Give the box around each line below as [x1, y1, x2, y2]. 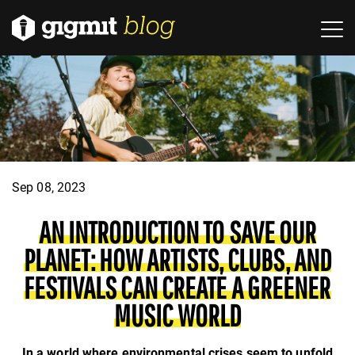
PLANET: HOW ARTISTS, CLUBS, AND [23, 242, 332, 278]
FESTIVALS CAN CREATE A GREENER [24, 270, 331, 306]
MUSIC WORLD [113, 298, 242, 334]
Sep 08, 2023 [12, 180, 86, 196]
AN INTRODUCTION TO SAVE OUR [38, 215, 317, 250]
